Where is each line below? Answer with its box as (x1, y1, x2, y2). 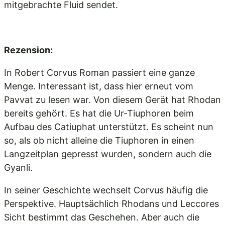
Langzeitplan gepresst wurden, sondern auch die (4, 149, 211, 159)
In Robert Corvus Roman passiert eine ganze (4, 67, 195, 78)
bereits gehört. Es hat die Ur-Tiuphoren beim (4, 108, 194, 119)
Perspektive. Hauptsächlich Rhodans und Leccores (4, 198, 219, 209)
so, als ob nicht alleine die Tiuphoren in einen (4, 135, 194, 146)
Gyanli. (4, 162, 33, 173)
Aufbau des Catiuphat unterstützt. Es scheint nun (4, 122, 213, 132)
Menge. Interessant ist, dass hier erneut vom (4, 81, 193, 91)
